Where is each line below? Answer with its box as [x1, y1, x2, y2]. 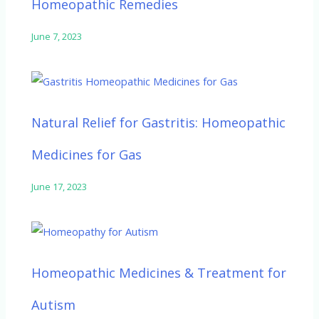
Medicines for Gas [31, 146, 142, 164]
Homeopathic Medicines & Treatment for [31, 264, 287, 282]
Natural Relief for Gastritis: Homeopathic [31, 114, 286, 132]
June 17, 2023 [31, 180, 88, 194]
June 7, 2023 [31, 30, 83, 43]
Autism [31, 296, 76, 314]
